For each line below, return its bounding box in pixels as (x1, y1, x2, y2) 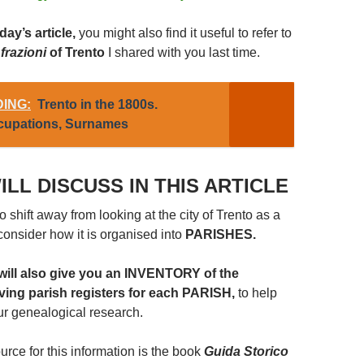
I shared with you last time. (108, 45, 260, 59)
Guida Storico (204, 344, 288, 358)
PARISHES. (185, 227, 256, 241)
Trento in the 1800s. (37, 97, 158, 111)
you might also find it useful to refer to (76, 25, 292, 40)
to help (235, 285, 277, 300)
